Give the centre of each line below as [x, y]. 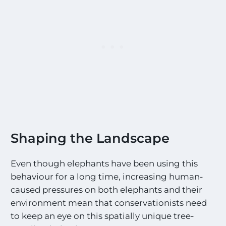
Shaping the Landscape [90, 138]
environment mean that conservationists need [109, 203]
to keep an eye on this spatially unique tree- [102, 216]
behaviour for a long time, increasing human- [107, 176]
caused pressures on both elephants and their [107, 189]
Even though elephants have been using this [104, 163]
